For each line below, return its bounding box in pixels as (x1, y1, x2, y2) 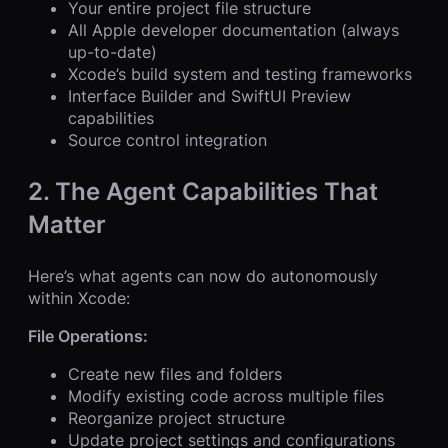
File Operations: (28, 325, 148, 346)
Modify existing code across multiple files (68, 385, 384, 406)
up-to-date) (68, 41, 157, 62)
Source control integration (68, 129, 267, 150)
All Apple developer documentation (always (68, 19, 399, 40)
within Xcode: (28, 287, 130, 308)
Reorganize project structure (68, 407, 285, 428)
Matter (28, 209, 106, 239)
